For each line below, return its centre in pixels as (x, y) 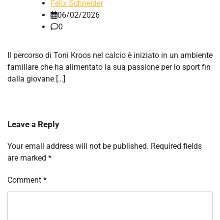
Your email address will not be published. (78, 146)
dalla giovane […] (36, 79)
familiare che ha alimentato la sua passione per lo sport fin (109, 67)
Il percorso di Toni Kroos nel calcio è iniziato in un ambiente (110, 55)
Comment (25, 180)
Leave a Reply (33, 124)
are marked (28, 158)
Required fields (176, 146)
